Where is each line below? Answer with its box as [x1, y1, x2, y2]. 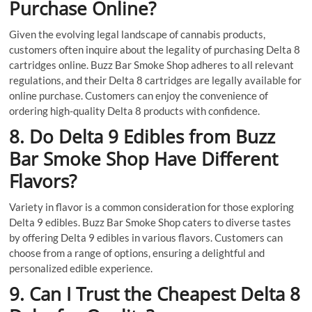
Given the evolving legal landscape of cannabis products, [9, 28, 266, 41]
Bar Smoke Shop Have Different [9, 146, 279, 172]
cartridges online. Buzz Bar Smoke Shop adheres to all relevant [9, 58, 295, 72]
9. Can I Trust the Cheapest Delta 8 [9, 281, 301, 307]
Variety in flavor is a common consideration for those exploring [9, 201, 295, 214]
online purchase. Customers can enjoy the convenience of [9, 89, 269, 102]
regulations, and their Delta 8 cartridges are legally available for [9, 74, 302, 87]
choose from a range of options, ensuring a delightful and [9, 247, 265, 260]
